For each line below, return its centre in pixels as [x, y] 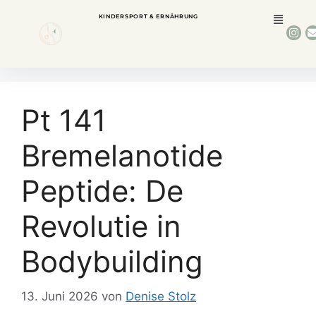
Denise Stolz [161, 296]
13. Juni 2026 [60, 296]
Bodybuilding [112, 262]
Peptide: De [102, 191]
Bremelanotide [122, 156]
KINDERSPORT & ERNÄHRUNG [148, 16]
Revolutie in [101, 226]
